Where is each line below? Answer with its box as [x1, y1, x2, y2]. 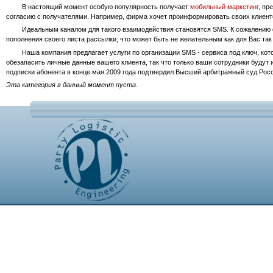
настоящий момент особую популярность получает [26, 2, 190, 10]
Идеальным [21, 26, 58, 34]
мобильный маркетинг [190, 2, 258, 10]
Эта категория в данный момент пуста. [5, 81, 138, 89]
